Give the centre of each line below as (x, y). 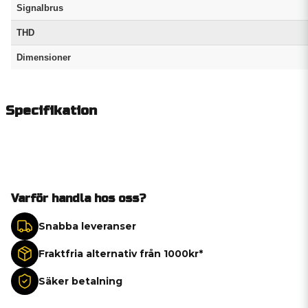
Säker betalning (80, 281)
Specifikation (51, 110)
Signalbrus (40, 8)
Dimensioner (44, 57)
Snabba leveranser (87, 226)
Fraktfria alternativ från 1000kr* (121, 253)
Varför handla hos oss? (78, 198)
